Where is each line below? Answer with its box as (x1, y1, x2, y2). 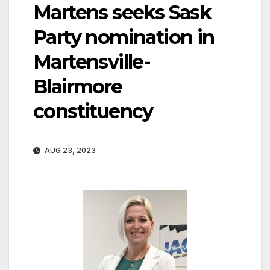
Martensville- (33, 49, 151, 74)
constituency (33, 99, 153, 123)
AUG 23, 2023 (43, 145, 96, 155)
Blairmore (33, 74, 122, 98)
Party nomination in (33, 25, 215, 49)
